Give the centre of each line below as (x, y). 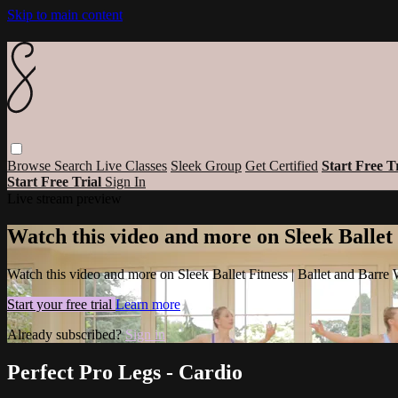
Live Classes (131, 165)
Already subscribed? (66, 334)
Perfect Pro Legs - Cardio (125, 372)
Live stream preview (64, 198)
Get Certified (282, 165)
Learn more (148, 304)
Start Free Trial (56, 181)
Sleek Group (206, 165)
